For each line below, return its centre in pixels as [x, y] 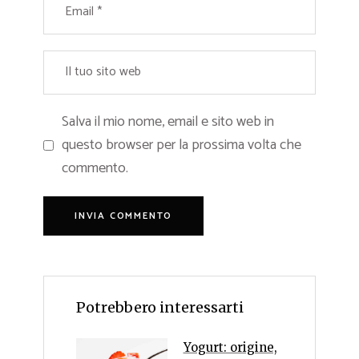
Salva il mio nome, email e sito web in [168, 121]
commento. [95, 168]
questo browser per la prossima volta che [182, 145]
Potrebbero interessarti [160, 307]
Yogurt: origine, [230, 347]
